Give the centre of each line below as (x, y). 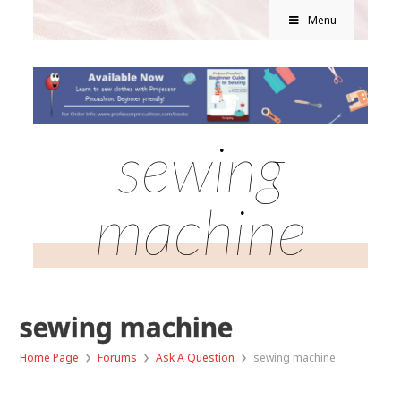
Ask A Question (196, 357)
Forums (118, 357)
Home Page (50, 357)
